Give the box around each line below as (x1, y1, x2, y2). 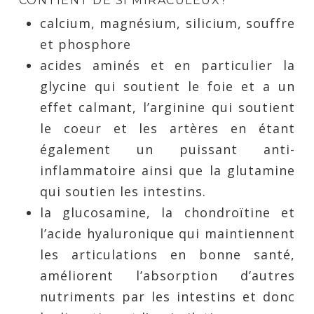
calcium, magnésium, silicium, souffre (39, 15, 296, 32)
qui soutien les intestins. (39, 183, 206, 200)
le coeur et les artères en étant (39, 120, 296, 137)
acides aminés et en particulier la (39, 57, 296, 74)
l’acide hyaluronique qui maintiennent (39, 225, 296, 242)
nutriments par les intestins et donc (39, 288, 296, 305)
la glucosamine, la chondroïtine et (39, 204, 296, 221)
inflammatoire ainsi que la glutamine (39, 162, 296, 179)
